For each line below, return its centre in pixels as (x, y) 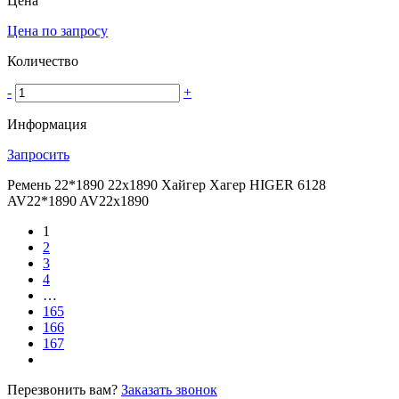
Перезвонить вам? (64, 389)
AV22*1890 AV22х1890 (78, 200)
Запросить (38, 154)
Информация (47, 124)
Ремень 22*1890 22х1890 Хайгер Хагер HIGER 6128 (167, 184)
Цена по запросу (57, 30)
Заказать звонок (169, 389)
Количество (43, 61)
